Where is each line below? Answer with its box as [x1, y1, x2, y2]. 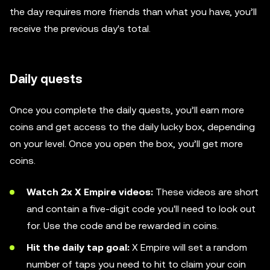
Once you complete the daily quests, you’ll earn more [10, 104, 244, 116]
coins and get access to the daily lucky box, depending [10, 121, 255, 133]
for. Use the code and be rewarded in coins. [27, 219, 219, 231]
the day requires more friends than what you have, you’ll [10, 5, 257, 17]
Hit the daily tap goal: [27, 241, 130, 253]
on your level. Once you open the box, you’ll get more [10, 137, 243, 149]
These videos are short [153, 186, 259, 198]
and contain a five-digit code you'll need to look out [27, 202, 256, 215]
